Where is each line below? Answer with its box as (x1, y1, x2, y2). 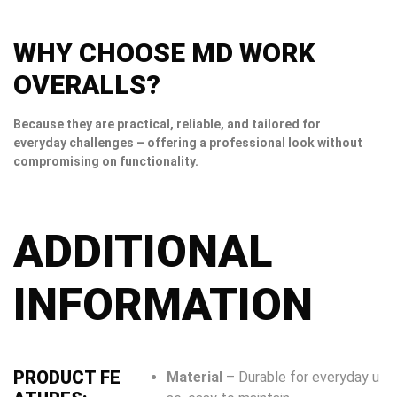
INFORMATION (13, 279, 313, 331)
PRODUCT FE (13, 367, 121, 389)
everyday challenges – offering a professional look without (13, 136, 362, 151)
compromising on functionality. (13, 154, 198, 169)
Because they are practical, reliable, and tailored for (13, 117, 321, 132)
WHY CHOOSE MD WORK (13, 37, 315, 69)
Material (167, 369, 222, 386)
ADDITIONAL (13, 226, 272, 278)
